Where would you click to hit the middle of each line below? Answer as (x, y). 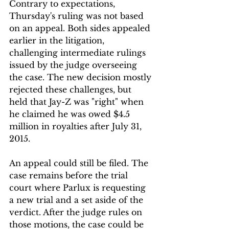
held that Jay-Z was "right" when (78, 101)
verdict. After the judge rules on (77, 212)
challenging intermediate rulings (79, 52)
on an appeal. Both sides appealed (81, 28)
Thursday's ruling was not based (78, 16)
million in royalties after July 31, (77, 126)
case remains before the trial (70, 175)
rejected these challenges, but (72, 89)
